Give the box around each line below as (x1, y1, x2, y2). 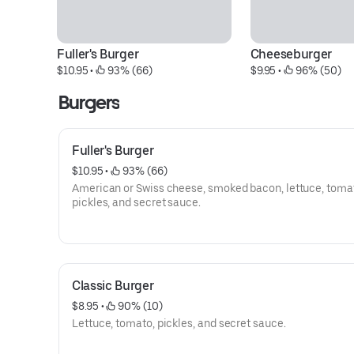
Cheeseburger (250, 47, 332, 62)
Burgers (58, 91, 120, 114)
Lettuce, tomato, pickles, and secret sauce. (72, 317, 286, 330)
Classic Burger (72, 278, 154, 293)
